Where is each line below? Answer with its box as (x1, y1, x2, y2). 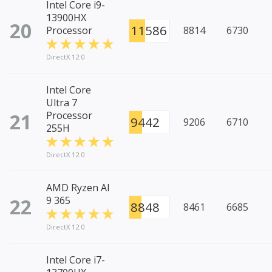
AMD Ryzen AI (46, 181, 110, 195)
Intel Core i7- (46, 253, 105, 267)
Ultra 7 (46, 96, 77, 110)
